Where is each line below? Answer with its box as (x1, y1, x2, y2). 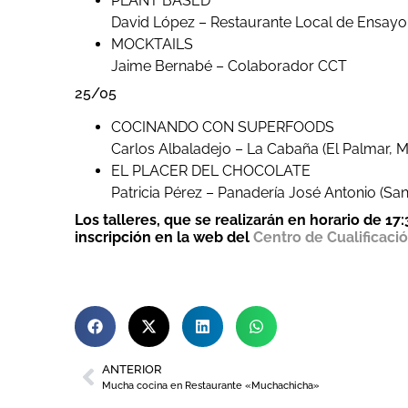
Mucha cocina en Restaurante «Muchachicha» (102, 379, 320, 393)
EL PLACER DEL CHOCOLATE (111, 162, 311, 180)
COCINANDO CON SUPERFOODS (111, 118, 334, 137)
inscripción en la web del (75, 229, 253, 247)
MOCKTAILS (111, 36, 193, 54)
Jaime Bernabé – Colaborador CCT (111, 57, 347, 76)
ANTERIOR (102, 362, 162, 377)
